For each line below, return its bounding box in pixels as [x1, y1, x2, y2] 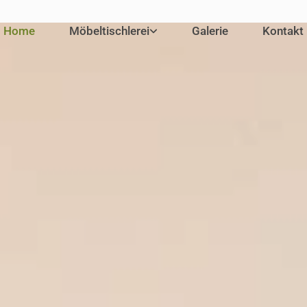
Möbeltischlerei [69, 23, 149, 38]
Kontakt [262, 23, 304, 38]
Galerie [192, 23, 228, 38]
